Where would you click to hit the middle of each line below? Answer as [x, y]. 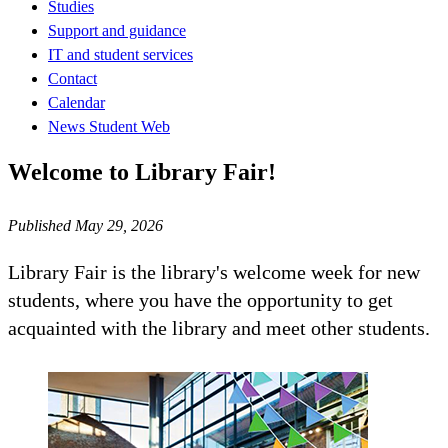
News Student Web [109, 126]
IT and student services [120, 54]
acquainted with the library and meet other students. [219, 327]
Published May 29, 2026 [85, 225]
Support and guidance [117, 30]
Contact [72, 78]
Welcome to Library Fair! [142, 171]
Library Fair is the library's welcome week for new [214, 271]
